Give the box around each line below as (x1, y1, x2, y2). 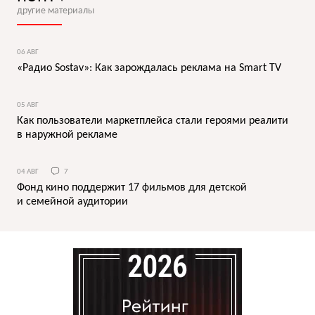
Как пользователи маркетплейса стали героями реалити (17, 115, 288, 127)
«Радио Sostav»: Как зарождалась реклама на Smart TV (17, 62, 281, 74)
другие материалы (17, 5, 94, 16)
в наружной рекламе (17, 129, 117, 141)
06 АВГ (17, 48, 39, 56)
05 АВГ (17, 101, 39, 109)
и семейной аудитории (17, 195, 128, 207)
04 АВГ (17, 167, 40, 176)
